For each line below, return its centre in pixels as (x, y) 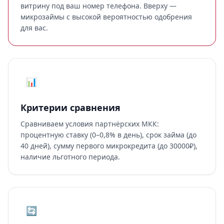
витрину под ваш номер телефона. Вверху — (98, 6)
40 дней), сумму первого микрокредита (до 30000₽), (109, 146)
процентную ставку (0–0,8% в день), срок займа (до (108, 135)
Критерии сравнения (70, 107)
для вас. (34, 28)
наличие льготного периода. (70, 157)
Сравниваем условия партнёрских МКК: (90, 124)
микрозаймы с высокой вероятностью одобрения (106, 17)
